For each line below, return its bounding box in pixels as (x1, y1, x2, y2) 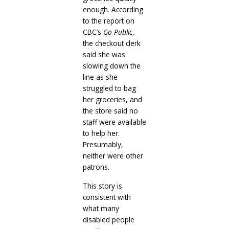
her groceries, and (82, 94, 142, 104)
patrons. (82, 162, 109, 172)
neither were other (82, 150, 143, 161)
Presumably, (82, 139, 123, 149)
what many (82, 203, 119, 213)
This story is (82, 180, 122, 191)
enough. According (82, 4, 143, 14)
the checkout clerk (82, 38, 141, 48)
